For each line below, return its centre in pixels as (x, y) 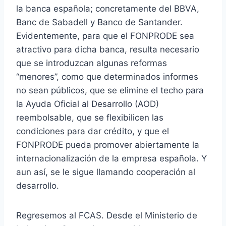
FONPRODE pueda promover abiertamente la (108, 145)
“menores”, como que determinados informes (107, 76)
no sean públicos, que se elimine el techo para (110, 90)
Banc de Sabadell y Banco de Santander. (99, 22)
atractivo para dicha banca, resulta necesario (108, 49)
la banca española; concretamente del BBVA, (108, 8)
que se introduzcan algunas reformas (92, 63)
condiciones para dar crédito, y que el (93, 131)
